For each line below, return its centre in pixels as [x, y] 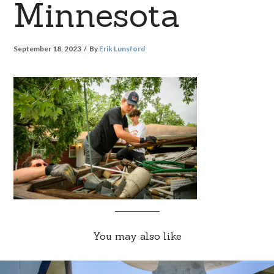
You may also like [137, 236]
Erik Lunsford [122, 49]
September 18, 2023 [48, 49]
